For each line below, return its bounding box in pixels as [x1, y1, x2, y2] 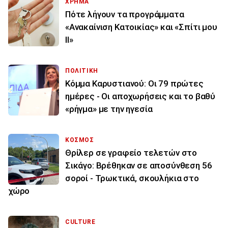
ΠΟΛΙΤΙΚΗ [65, 67, 98, 74]
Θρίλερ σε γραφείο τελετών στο [65, 147, 197, 158]
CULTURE [65, 218, 96, 225]
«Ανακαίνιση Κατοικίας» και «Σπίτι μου [65, 21, 217, 32]
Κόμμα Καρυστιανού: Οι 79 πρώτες [65, 78, 204, 89]
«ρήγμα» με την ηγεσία [65, 103, 155, 114]
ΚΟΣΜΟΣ [65, 136, 94, 144]
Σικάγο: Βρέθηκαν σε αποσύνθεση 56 [65, 160, 212, 170]
